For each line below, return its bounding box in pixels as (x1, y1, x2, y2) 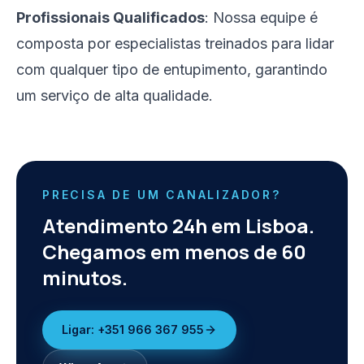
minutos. (42, 264, 128, 291)
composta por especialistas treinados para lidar (16, 35, 334, 52)
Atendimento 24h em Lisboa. (42, 212, 314, 239)
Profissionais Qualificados (16, 9, 205, 26)
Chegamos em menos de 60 (42, 238, 306, 265)
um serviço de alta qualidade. (16, 87, 213, 104)
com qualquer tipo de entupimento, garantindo (16, 61, 327, 78)
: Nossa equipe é (205, 9, 318, 26)
